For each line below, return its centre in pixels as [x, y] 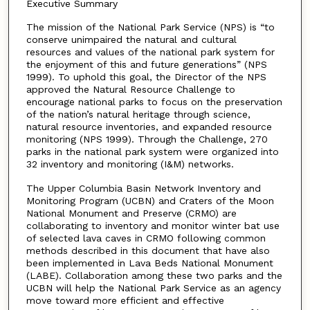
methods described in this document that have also [148, 250]
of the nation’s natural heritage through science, [138, 115]
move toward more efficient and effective [125, 300]
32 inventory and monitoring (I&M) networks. [130, 164]
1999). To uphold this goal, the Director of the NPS [146, 77]
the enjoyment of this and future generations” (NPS [146, 65]
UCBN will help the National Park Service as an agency [153, 288]
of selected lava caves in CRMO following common [146, 238]
